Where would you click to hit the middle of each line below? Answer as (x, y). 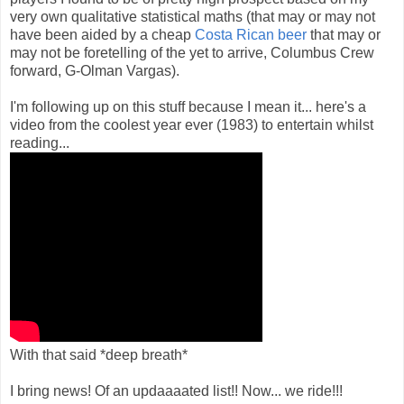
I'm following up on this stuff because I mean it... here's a (188, 106)
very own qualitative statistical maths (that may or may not (193, 16)
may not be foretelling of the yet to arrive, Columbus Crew (192, 52)
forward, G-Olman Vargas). (95, 70)
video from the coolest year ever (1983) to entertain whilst (192, 124)
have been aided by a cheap (102, 34)
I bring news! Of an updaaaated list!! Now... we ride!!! (176, 390)
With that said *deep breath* (99, 354)
